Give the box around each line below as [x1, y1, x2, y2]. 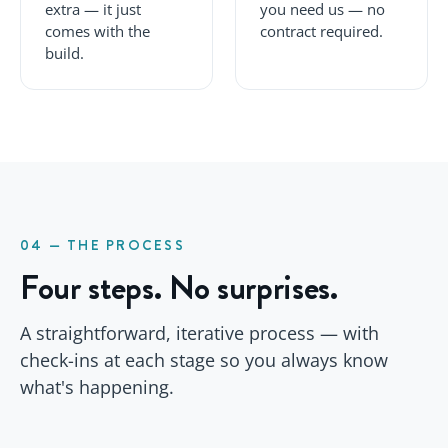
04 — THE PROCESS [20, 234, 185, 255]
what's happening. [20, 374, 174, 399]
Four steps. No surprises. [20, 262, 338, 312]
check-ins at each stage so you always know [20, 347, 388, 372]
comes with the [45, 21, 150, 41]
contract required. [260, 21, 383, 41]
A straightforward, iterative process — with [20, 320, 379, 345]
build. [45, 43, 84, 63]
